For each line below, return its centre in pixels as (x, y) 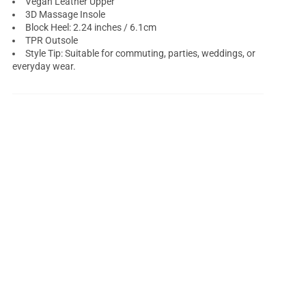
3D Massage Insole (66, 15)
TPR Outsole (52, 41)
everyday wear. (44, 67)
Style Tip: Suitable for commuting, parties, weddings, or (141, 54)
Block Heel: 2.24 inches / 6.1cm (91, 28)
